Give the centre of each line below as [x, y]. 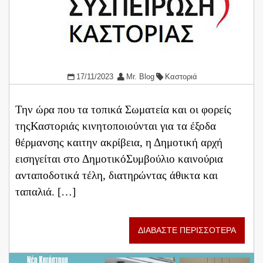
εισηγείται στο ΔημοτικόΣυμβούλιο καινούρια [119, 159]
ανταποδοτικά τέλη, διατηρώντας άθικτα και [117, 176]
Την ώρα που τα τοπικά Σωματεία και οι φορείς [123, 110]
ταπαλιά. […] [45, 192]
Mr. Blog [140, 76]
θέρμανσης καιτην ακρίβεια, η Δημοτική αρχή [119, 143]
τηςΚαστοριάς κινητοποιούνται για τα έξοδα [116, 126]
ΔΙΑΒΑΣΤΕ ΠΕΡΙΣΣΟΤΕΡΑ [187, 231]
